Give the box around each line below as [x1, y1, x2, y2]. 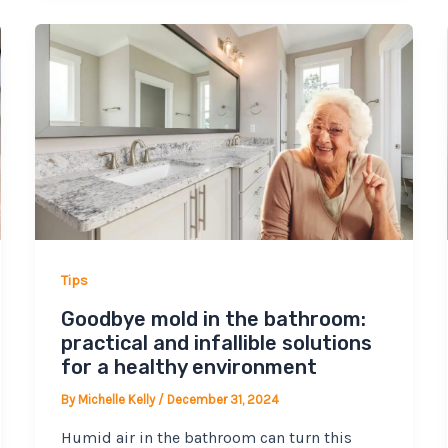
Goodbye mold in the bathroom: [60, 307, 366, 332]
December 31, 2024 [166, 392, 279, 408]
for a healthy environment [60, 355, 317, 380]
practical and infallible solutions [60, 331, 372, 356]
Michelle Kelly [77, 392, 158, 408]
